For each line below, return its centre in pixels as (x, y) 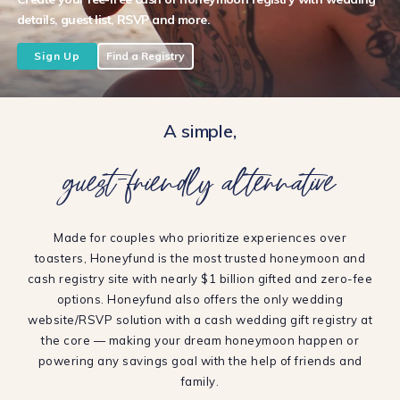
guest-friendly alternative (200, 179)
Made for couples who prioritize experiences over (200, 237)
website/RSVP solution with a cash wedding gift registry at (200, 320)
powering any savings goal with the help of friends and (200, 361)
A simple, (200, 131)
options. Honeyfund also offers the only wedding (200, 299)
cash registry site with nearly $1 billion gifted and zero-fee (200, 279)
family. (200, 381)
